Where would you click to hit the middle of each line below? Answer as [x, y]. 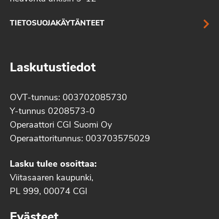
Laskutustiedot [53, 68]
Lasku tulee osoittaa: [53, 165]
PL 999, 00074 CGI [49, 192]
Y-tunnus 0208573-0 [52, 112]
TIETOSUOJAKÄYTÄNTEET [57, 24]
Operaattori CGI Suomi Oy [61, 126]
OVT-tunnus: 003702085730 [68, 98]
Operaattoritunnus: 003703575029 [80, 139]
